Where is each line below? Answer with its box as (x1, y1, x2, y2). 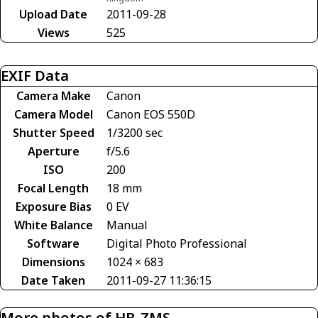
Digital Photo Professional (106, 235, 247, 251)
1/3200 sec (106, 124, 163, 141)
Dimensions (21, 253, 85, 270)
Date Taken (21, 272, 85, 288)
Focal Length (18, 180, 89, 196)
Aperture (27, 143, 79, 159)
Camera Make (16, 87, 91, 104)
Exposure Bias (15, 198, 92, 214)
